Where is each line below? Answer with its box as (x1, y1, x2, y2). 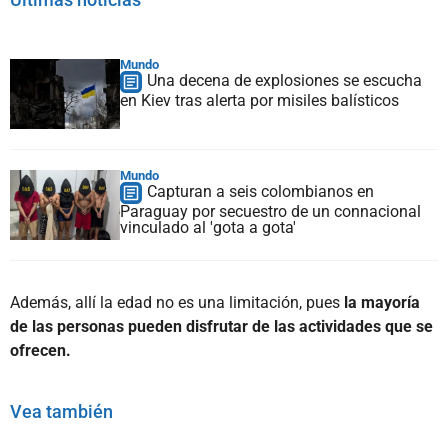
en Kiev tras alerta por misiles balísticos (120, 90, 399, 110)
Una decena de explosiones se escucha (147, 70, 422, 90)
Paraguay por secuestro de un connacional (120, 201, 421, 221)
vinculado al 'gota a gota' (120, 217, 296, 237)
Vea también (10, 400, 113, 422)
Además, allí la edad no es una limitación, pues (10, 292, 344, 312)
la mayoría (344, 292, 420, 312)
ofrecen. (10, 340, 71, 360)
